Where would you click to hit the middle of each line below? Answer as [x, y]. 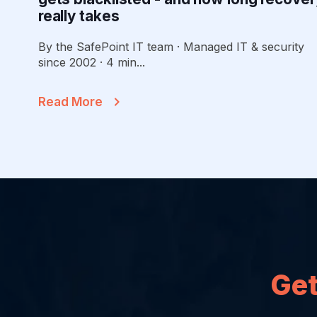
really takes [79, 16]
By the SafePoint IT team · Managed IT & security [171, 47]
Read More [70, 102]
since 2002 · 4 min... [91, 63]
